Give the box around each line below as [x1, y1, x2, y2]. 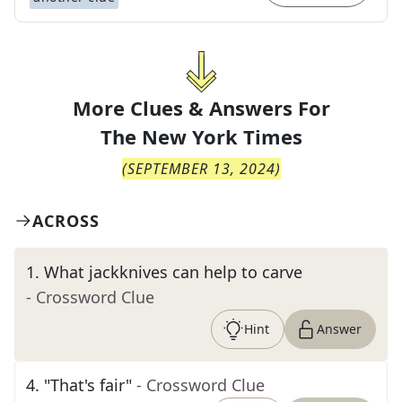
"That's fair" [44, 374, 132, 396]
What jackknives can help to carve [44, 261, 302, 283]
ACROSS [32, 210, 100, 232]
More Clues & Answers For [72, 94, 330, 121]
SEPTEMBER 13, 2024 [127, 159, 275, 179]
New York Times [141, 123, 302, 150]
